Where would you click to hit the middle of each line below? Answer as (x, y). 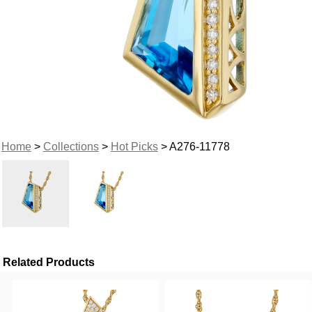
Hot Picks (134, 146)
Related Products (49, 262)
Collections (71, 146)
